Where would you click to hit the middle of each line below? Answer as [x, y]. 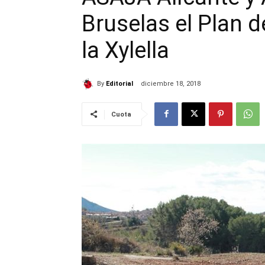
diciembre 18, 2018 [171, 84]
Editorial [119, 84]
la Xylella [125, 51]
